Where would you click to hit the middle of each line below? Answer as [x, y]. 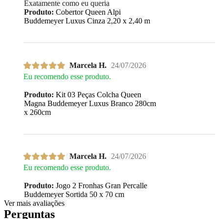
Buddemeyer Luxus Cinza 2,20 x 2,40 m [87, 21]
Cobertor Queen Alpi [87, 12]
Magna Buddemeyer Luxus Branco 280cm [90, 103]
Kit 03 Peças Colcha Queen [98, 94]
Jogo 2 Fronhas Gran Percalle [100, 185]
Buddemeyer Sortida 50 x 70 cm [74, 194]
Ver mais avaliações [34, 203]
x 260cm [37, 112]
